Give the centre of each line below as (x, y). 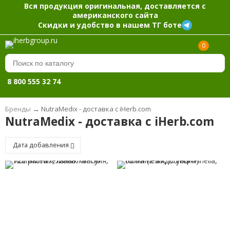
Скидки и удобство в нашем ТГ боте (110, 25)
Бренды (18, 109)
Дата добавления (41, 145)
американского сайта (115, 15)
